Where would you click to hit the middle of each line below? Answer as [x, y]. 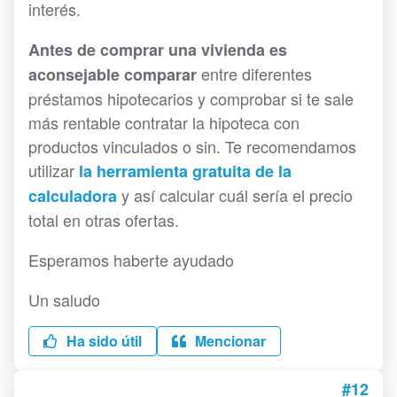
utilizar [54, 171]
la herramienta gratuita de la [185, 171]
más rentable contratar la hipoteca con [164, 123]
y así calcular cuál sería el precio [235, 195]
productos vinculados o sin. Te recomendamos [192, 147]
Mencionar [229, 341]
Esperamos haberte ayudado [131, 260]
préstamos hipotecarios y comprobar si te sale [191, 99]
